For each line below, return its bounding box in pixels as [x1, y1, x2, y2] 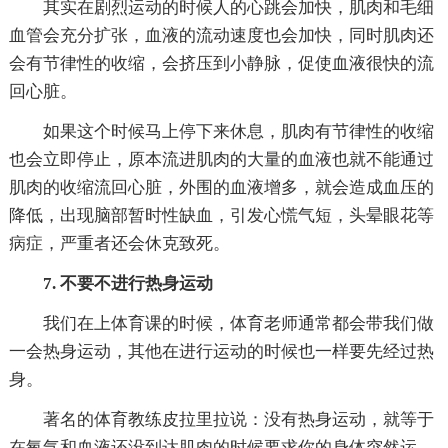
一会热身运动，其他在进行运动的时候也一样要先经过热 [8, 341, 434, 361]
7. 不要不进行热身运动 [42, 273, 213, 293]
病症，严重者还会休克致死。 [8, 233, 230, 253]
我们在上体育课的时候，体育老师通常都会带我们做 [42, 313, 434, 333]
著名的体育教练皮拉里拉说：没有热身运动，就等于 [42, 409, 434, 429]
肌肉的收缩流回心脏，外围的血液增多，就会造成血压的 [8, 177, 434, 197]
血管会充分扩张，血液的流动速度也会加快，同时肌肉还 [8, 25, 434, 45]
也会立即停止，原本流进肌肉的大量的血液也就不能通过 [8, 149, 434, 169]
